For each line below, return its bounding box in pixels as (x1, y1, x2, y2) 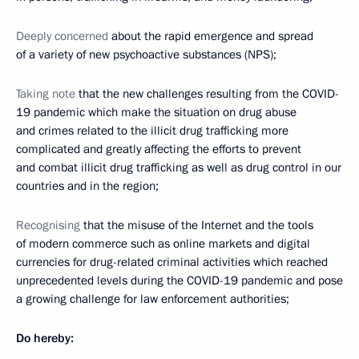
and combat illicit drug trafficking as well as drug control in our (16, 159, 341, 175)
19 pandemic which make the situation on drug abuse (16, 104, 296, 120)
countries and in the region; (16, 178, 159, 194)
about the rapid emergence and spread (108, 28, 313, 44)
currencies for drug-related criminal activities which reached (16, 254, 328, 270)
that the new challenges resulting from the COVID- (75, 86, 339, 102)
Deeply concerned (16, 28, 108, 44)
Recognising (16, 217, 80, 233)
